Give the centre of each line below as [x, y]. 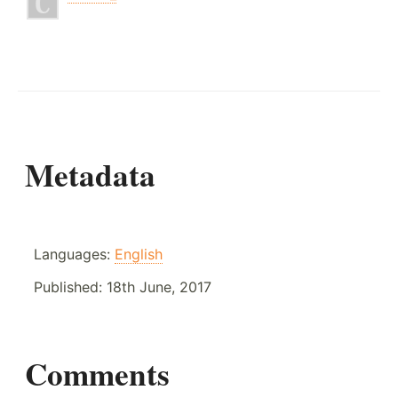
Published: [70, 287]
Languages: [74, 254]
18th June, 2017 [159, 287]
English [139, 254]
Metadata [90, 174]
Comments [97, 373]
